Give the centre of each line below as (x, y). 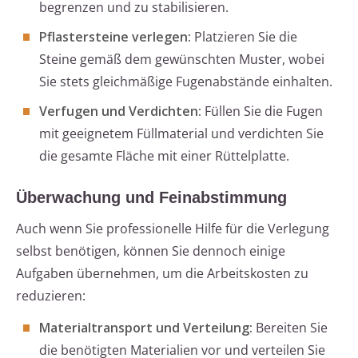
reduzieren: (51, 296)
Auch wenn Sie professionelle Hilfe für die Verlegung (173, 229)
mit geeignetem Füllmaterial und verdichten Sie (181, 134)
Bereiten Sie (290, 328)
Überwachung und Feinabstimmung (151, 198)
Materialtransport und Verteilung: (146, 328)
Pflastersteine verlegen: (115, 37)
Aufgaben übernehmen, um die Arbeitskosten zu (162, 274)
